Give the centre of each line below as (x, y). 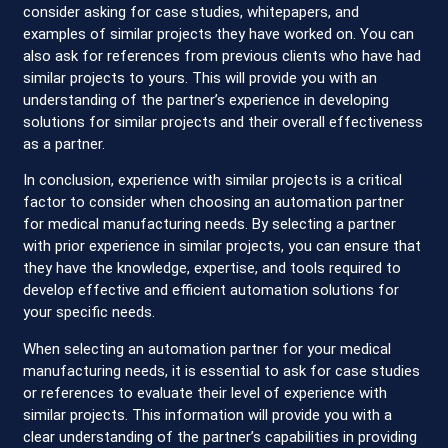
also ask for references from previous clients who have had (222, 56)
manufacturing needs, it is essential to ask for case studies (222, 370)
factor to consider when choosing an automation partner (214, 202)
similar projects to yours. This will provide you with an (200, 78)
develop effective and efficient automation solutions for (211, 290)
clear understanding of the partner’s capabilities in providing (220, 436)
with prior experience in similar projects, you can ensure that (222, 246)
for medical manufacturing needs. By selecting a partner (210, 224)
